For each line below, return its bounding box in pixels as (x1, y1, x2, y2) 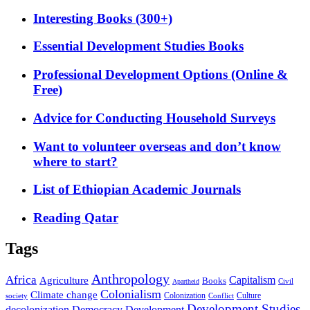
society (6, 291, 28, 300)
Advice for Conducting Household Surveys (33, 110, 275, 125)
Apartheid (172, 277, 199, 285)
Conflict (208, 291, 234, 300)
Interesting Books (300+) (33, 10, 172, 26)
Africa (6, 273, 37, 286)
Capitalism (229, 273, 275, 286)
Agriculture (39, 273, 89, 286)
